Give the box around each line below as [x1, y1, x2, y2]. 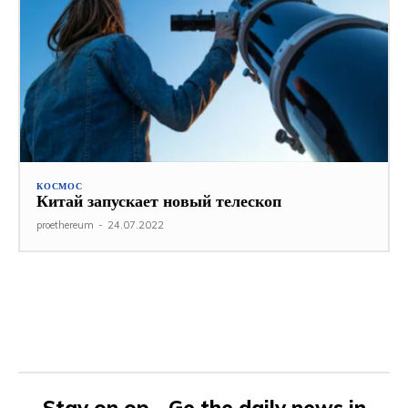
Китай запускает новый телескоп [36, 190, 281, 212]
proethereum [36, 219, 94, 232]
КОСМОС [36, 180, 83, 193]
